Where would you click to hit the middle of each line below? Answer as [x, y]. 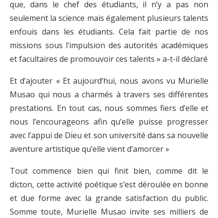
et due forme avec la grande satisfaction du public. [109, 198]
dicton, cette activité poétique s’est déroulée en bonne [109, 185]
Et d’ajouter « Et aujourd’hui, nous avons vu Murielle [109, 81]
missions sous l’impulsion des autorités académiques [109, 45]
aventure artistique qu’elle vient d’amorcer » [90, 149]
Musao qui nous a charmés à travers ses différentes [109, 95]
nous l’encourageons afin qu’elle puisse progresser [109, 122]
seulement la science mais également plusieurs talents [109, 18]
